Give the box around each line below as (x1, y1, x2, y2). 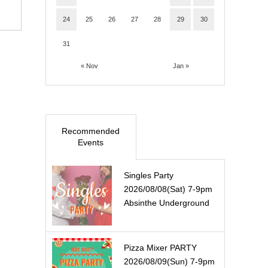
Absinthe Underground (124, 198, 209, 208)
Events (78, 138, 104, 147)
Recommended (62, 126, 120, 136)
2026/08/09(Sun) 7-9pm (124, 257, 215, 266)
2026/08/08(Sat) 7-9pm (124, 184, 212, 194)
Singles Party (124, 170, 173, 180)
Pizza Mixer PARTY (124, 243, 197, 252)
